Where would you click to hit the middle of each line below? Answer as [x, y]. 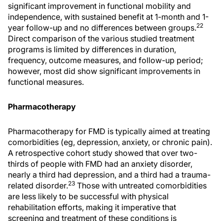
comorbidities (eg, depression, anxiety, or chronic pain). [110, 142]
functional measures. [46, 82]
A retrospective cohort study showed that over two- [103, 153]
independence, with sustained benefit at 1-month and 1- [108, 17]
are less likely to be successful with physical [88, 196]
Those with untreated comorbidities [141, 185]
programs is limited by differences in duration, [92, 49]
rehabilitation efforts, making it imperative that [92, 207]
